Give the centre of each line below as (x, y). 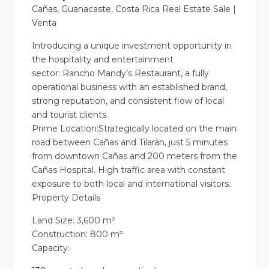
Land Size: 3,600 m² (73, 221)
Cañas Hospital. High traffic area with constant (128, 170)
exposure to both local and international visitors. (131, 184)
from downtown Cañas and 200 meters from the (134, 156)
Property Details (66, 198)
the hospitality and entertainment (102, 60)
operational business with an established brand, (129, 87)
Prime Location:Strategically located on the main (134, 129)
